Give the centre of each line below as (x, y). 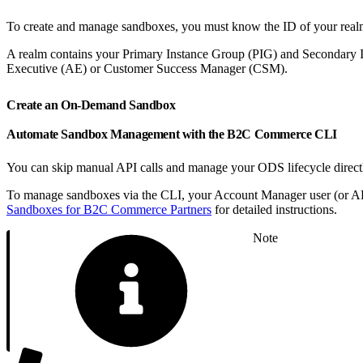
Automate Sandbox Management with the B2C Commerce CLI (173, 134)
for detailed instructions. (274, 209)
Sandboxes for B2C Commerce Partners (109, 209)
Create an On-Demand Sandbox (92, 105)
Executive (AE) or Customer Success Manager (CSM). (147, 68)
